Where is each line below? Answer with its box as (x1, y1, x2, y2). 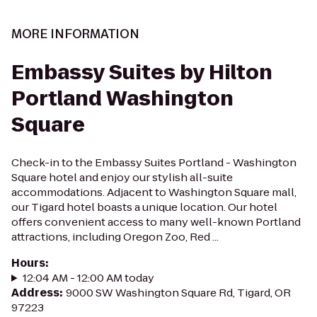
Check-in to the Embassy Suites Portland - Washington (11, 155, 296, 170)
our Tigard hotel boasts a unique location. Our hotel (11, 200, 277, 214)
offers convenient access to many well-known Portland (11, 214, 301, 229)
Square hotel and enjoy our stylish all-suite (11, 170, 233, 185)
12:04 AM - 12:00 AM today (22, 270, 154, 285)
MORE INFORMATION (11, 25, 139, 42)
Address (11, 285, 59, 300)
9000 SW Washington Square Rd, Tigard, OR (66, 285, 291, 300)
